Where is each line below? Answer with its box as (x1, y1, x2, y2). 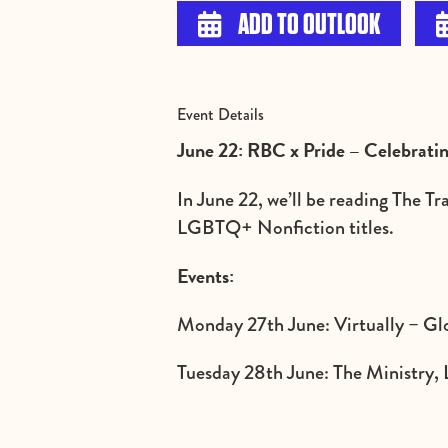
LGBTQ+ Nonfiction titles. (177, 212, 395, 242)
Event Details (177, 103, 265, 127)
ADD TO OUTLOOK (234, 10, 381, 41)
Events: (177, 260, 235, 291)
